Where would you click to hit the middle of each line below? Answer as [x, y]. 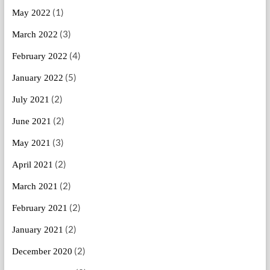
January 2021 [37, 230]
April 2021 [32, 165]
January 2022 [37, 78]
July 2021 [30, 100]
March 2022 [35, 35]
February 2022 [39, 56]
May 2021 [31, 143]
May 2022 [31, 13]
